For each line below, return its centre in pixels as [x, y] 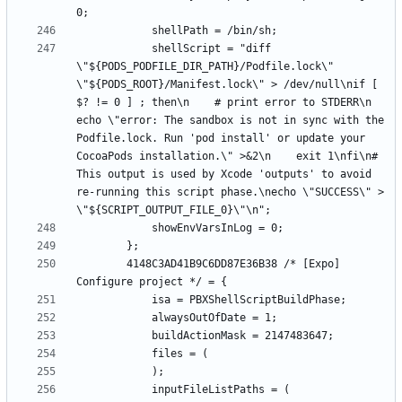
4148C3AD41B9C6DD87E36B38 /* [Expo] [101, 263]
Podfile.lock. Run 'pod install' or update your [221, 138]
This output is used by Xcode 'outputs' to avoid [224, 174]
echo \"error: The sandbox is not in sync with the [230, 120]
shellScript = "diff [114, 48]
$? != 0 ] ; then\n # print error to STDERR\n [224, 102]
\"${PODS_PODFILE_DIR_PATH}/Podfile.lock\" [205, 66]
